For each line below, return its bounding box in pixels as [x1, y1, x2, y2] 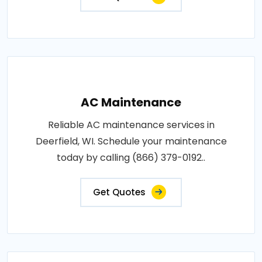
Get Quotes [93, 186, 146, 198]
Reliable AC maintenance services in [47, 118, 215, 132]
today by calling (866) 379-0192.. [57, 151, 205, 164]
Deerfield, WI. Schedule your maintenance [35, 135, 227, 148]
